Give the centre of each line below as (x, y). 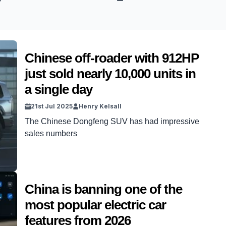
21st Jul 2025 (52, 106)
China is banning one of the (103, 189)
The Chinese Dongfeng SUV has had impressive (112, 121)
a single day (59, 89)
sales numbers (51, 133)
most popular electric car (95, 205)
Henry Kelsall (100, 106)
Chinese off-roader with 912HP (112, 58)
